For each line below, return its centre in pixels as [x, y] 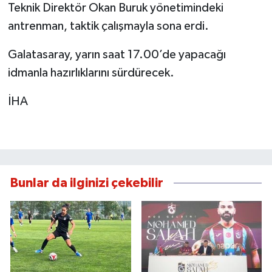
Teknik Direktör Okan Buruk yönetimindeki [115, 8]
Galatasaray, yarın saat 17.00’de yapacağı [117, 55]
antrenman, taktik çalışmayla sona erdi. [108, 26]
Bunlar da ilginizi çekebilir [87, 183]
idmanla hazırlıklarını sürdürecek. [91, 73]
